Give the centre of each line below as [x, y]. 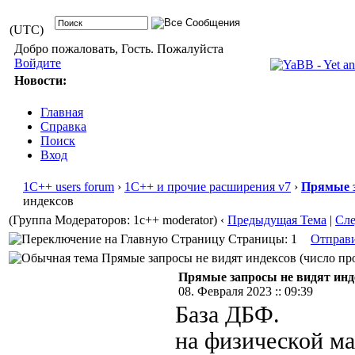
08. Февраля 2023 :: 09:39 [246, 291]
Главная [62, 112]
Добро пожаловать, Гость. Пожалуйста [118, 49]
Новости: [40, 80]
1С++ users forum [69, 187]
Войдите [37, 63]
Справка [63, 126]
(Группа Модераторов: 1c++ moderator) [113, 220]
